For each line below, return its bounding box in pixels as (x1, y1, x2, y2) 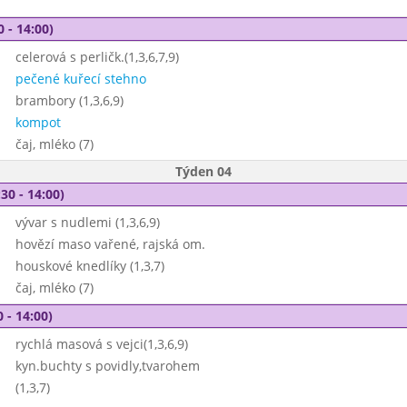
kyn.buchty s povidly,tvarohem (15, 357, 200, 374)
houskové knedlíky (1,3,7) (15, 257, 164, 274)
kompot (15, 114, 61, 131)
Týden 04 (175, 163, 232, 180)
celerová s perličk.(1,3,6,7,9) (15, 48, 179, 65)
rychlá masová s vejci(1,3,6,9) (15, 335, 188, 352)
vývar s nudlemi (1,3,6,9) (15, 213, 160, 231)
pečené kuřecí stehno (15, 70, 146, 87)
